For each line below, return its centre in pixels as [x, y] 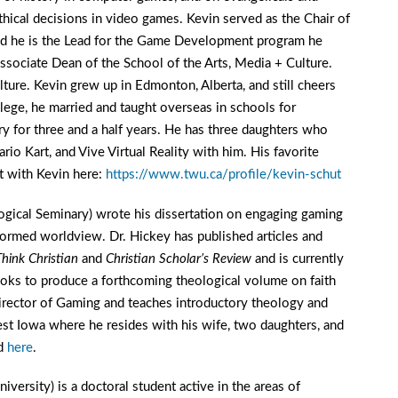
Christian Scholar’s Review [179, 259]
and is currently [298, 259]
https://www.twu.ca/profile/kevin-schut [223, 174]
